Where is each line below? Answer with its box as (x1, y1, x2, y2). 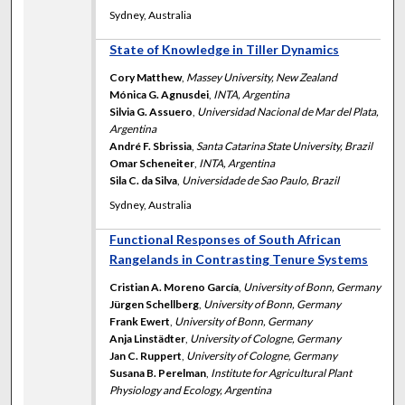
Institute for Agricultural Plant (211, 366, 353, 381)
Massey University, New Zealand (186, 71, 338, 85)
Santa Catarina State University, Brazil (196, 139, 373, 154)
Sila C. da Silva (109, 174, 178, 188)
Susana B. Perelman (109, 366, 207, 381)
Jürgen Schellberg (109, 297, 200, 312)
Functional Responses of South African (109, 231, 342, 248)
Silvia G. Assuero (109, 105, 193, 119)
